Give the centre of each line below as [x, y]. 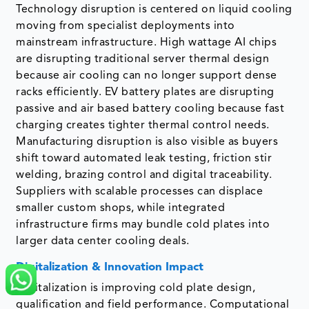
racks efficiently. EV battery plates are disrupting [145, 93]
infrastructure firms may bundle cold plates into [143, 225]
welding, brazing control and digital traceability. [144, 176]
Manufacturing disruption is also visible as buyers [147, 142]
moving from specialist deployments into [126, 27]
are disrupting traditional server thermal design [143, 60]
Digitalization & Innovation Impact [110, 268]
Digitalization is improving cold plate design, [136, 289]
